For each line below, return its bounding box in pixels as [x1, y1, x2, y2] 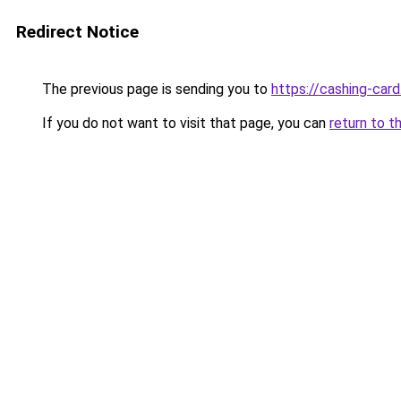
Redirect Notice [16, 21, 139, 42]
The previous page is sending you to [38, 81, 271, 98]
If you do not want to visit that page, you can [38, 115, 329, 132]
